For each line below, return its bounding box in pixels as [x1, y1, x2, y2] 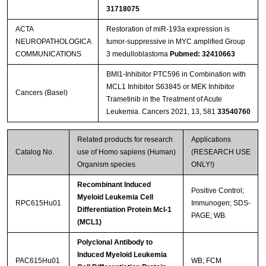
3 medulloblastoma [106, 50, 170, 59]
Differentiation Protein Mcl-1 [77, 205, 172, 214]
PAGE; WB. [191, 211, 227, 220]
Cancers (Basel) [15, 88, 68, 97]
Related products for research [77, 135, 173, 144]
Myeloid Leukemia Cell [77, 193, 153, 202]
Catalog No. [15, 148, 54, 157]
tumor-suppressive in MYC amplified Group [106, 37, 245, 46]
